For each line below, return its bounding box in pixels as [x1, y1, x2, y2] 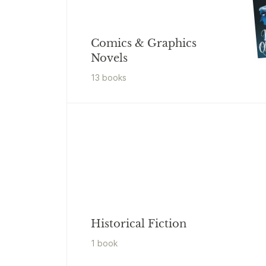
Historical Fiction [91, 217, 186, 231]
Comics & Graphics [91, 37, 197, 50]
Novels [91, 52, 128, 65]
